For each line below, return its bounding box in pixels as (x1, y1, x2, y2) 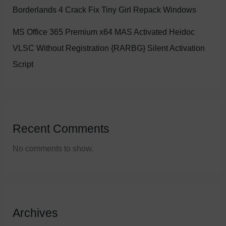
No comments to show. (13, 143, 94, 153)
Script (13, 59, 34, 69)
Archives (13, 206, 59, 220)
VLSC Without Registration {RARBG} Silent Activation (13, 43, 205, 52)
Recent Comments (13, 122, 110, 135)
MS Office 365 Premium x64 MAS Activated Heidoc (13, 27, 195, 36)
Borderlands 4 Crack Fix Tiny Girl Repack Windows (13, 5, 197, 14)
